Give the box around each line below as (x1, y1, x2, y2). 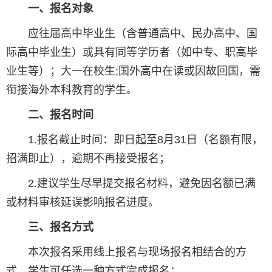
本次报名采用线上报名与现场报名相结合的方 (6, 246, 246, 259)
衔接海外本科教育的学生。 (6, 84, 137, 97)
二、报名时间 (28, 109, 93, 121)
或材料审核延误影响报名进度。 (6, 196, 159, 209)
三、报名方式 (28, 221, 93, 234)
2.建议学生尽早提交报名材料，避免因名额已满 (6, 177, 256, 190)
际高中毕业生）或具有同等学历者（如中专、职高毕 (6, 46, 257, 59)
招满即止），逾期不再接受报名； (6, 152, 170, 165)
